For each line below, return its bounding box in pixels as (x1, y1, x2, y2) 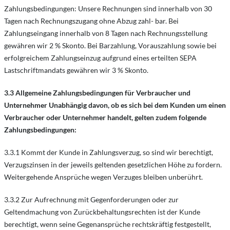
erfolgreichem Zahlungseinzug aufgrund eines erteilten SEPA (4, 53, 197, 62)
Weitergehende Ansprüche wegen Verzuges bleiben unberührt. (4, 172, 203, 181)
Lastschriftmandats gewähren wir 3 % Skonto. (4, 66, 148, 74)
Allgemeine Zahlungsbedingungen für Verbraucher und (15, 88, 190, 97)
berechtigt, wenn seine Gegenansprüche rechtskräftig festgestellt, (4, 220, 211, 228)
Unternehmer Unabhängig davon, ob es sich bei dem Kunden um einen (4, 101, 226, 109)
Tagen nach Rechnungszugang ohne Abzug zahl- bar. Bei (4, 16, 179, 25)
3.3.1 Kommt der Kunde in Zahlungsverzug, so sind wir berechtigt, (4, 148, 213, 157)
